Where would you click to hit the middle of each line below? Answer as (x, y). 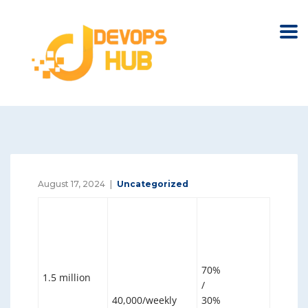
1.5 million (67, 277)
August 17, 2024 (71, 184)
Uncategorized (153, 184)
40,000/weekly (145, 300)
